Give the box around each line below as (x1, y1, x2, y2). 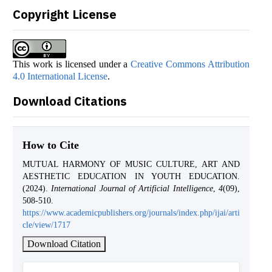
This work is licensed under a (13, 59, 131, 70)
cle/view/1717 (22, 220, 70, 230)
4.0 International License (13, 71, 107, 82)
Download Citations (13, 93, 127, 110)
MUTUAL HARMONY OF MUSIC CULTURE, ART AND (22, 160, 240, 169)
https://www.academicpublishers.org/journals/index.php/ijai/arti (22, 208, 240, 218)
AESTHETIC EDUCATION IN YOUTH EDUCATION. (22, 172, 240, 182)
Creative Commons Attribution (131, 59, 250, 70)
